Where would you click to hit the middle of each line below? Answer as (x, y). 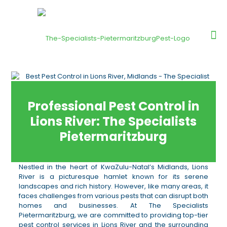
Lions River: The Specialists (113, 121)
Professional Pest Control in (113, 106)
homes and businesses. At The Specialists (113, 205)
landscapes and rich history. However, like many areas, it (113, 186)
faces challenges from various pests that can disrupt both (113, 196)
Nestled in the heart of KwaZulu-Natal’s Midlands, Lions (113, 167)
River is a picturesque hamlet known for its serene (113, 177)
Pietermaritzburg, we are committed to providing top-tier (113, 215)
